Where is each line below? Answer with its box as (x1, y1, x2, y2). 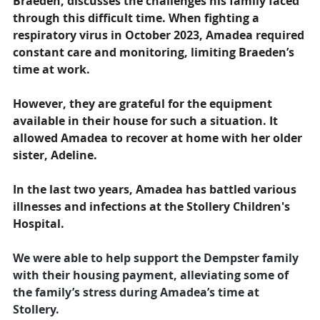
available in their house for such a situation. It (13, 113, 281, 129)
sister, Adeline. (13, 147, 100, 163)
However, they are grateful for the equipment (13, 96, 275, 111)
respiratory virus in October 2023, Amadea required (13, 27, 307, 43)
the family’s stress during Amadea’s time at (13, 284, 262, 300)
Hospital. (13, 216, 64, 231)
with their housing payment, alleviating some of (13, 267, 291, 283)
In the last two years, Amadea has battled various (13, 181, 299, 197)
